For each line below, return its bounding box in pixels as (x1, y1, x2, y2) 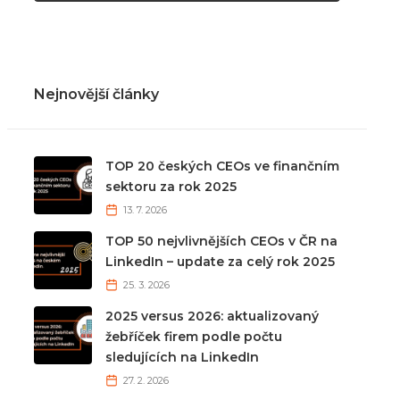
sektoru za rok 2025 (104, 179, 237, 196)
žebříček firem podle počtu (104, 329, 282, 346)
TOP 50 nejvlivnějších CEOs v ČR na (104, 233, 337, 250)
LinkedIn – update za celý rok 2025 (104, 254, 335, 271)
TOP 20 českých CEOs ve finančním (104, 158, 339, 175)
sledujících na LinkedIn (104, 349, 259, 366)
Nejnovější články (33, 86, 159, 104)
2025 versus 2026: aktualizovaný (104, 308, 319, 325)
